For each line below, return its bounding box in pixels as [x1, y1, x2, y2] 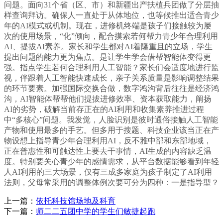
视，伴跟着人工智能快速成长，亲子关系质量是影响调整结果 [4, 74, 219, 83]
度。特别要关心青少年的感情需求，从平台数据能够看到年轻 [4, 157, 219, 166]
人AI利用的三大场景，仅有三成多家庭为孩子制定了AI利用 [4, 168, 212, 177]
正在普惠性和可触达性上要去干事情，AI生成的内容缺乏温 [4, 147, 212, 156]
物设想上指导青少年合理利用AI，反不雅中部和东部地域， [4, 136, 212, 145]
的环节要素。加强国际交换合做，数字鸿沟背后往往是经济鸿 [4, 84, 219, 93]
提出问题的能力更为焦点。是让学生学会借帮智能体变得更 [4, 53, 211, 62]
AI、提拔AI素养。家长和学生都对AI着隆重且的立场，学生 [4, 42, 213, 51]
